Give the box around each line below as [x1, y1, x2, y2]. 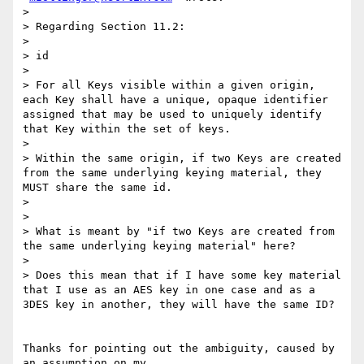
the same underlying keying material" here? [23, 240, 296, 253]
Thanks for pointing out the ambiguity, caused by [23, 342, 335, 355]
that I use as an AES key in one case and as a [23, 284, 315, 297]
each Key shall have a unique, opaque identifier [23, 93, 328, 106]
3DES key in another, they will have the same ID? [23, 298, 335, 311]
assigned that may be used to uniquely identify [23, 108, 322, 121]
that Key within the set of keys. [23, 123, 231, 136]
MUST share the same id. [23, 181, 172, 194]
